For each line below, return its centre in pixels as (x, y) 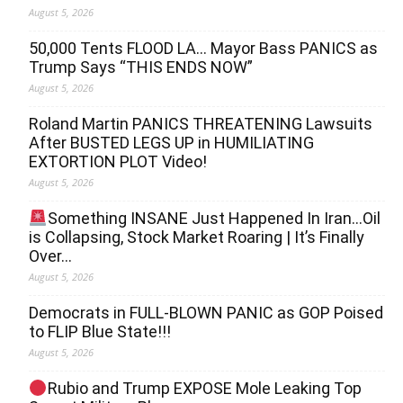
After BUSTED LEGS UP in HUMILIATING (171, 143)
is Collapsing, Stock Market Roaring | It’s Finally (197, 237)
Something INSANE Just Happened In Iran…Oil (214, 219)
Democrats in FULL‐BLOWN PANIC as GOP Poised (206, 313)
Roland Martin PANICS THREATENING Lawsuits (201, 124)
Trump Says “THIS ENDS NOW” (141, 67)
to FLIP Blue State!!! (100, 332)
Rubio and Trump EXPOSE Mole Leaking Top (204, 389)
